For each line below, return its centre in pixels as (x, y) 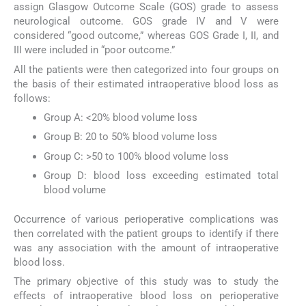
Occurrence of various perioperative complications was (146, 219)
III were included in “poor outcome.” (94, 50)
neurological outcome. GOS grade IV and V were (146, 22)
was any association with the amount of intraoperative (146, 248)
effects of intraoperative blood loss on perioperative (146, 295)
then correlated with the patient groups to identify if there (146, 233)
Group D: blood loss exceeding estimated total (161, 175)
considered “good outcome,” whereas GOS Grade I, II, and (146, 36)
